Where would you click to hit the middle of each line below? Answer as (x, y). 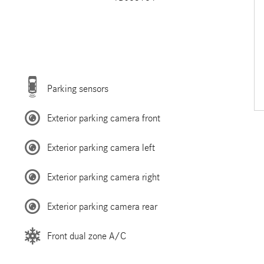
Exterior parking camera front (103, 118)
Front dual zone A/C (86, 236)
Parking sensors (77, 88)
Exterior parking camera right (103, 177)
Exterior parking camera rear (102, 206)
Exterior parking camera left (101, 147)
